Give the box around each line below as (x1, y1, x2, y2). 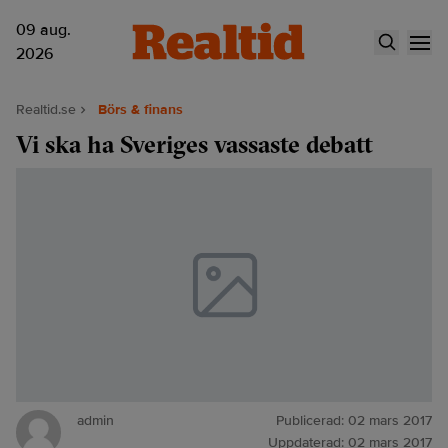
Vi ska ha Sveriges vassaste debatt (16, 129, 373, 159)
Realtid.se (16, 101, 76, 118)
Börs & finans (98, 101, 183, 118)
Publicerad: (276, 412, 348, 429)
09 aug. (16, 20, 71, 40)
